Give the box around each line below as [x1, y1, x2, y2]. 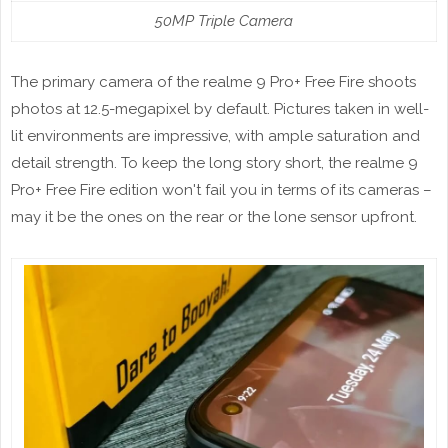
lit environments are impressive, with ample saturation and [11, 127, 420, 146]
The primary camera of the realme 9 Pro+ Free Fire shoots [11, 73, 416, 92]
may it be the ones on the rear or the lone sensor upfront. [11, 208, 417, 227]
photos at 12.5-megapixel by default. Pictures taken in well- [11, 100, 429, 119]
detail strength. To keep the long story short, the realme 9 [11, 154, 418, 173]
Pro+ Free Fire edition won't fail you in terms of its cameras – [11, 181, 432, 200]
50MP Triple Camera [155, 12, 293, 31]
